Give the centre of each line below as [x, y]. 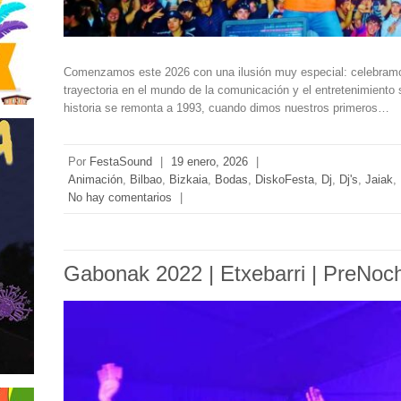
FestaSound [121, 162]
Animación [96, 180]
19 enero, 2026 [210, 162]
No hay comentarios [120, 198]
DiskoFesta [285, 180]
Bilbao [146, 180]
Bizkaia [189, 180]
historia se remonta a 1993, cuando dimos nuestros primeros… [227, 108]
